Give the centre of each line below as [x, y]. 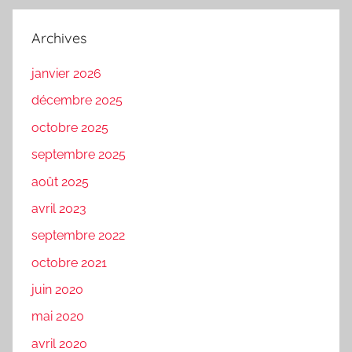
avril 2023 [59, 208]
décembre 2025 [77, 101]
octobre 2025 [70, 127]
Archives [59, 38]
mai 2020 [58, 317]
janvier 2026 [66, 74]
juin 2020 [57, 290]
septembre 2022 [78, 236]
